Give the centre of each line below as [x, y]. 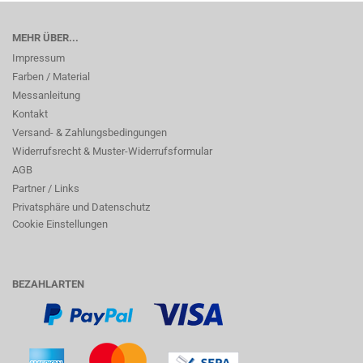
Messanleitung [46, 95]
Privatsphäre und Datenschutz [81, 207]
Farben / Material [51, 77]
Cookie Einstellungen [60, 224]
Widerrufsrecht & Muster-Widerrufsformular [112, 151]
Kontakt [30, 114]
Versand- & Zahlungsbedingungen [90, 132]
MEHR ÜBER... [45, 38]
